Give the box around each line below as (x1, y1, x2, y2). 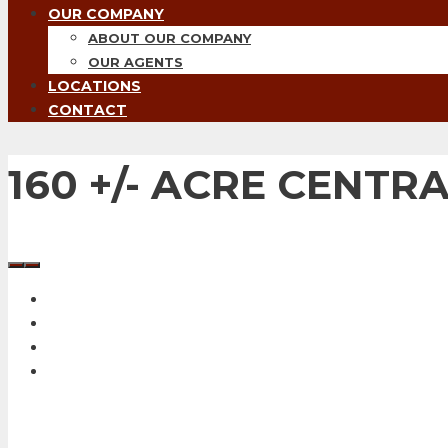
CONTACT (48, 101, 127, 119)
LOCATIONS (48, 77, 141, 95)
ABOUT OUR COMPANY (88, 30, 251, 46)
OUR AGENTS (88, 54, 183, 70)
